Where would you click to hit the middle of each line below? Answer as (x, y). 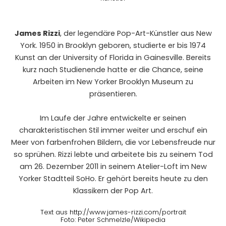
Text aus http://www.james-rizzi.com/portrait (113, 212)
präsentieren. (113, 94)
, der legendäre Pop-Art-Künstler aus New (136, 34)
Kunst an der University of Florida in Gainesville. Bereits (113, 58)
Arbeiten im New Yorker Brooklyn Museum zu (113, 82)
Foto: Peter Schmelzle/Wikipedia (113, 219)
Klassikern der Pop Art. (113, 190)
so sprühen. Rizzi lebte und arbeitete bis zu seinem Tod (113, 154)
